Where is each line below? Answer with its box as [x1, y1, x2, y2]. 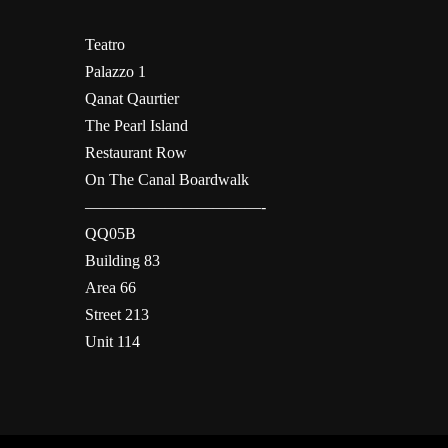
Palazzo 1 [84, 63, 146, 80]
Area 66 [84, 279, 136, 296]
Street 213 [84, 306, 149, 323]
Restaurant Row [84, 144, 187, 161]
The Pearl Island [84, 117, 188, 134]
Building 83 [84, 252, 160, 269]
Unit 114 [84, 333, 140, 350]
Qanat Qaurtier [84, 90, 179, 107]
